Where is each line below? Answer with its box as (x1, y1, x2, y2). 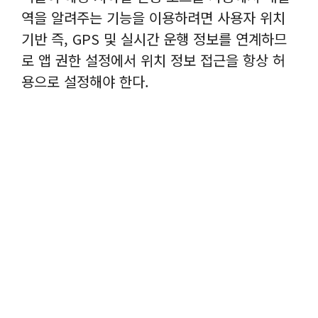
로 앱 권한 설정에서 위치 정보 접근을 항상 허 (21, 49, 285, 70)
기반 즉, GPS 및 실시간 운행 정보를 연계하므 (21, 28, 287, 49)
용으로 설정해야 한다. (21, 70, 149, 92)
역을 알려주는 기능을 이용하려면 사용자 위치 (21, 6, 285, 28)
